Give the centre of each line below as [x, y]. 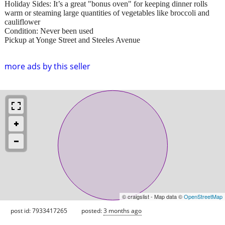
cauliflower [22, 22]
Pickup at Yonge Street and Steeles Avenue [72, 40]
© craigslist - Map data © [153, 196]
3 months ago [123, 210]
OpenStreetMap [203, 196]
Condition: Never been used [49, 31]
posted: [92, 210]
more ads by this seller [47, 66]
